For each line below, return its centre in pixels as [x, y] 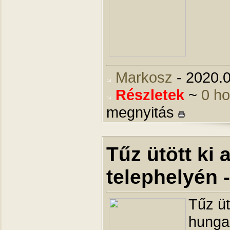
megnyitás [142, 112]
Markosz [144, 77]
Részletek [150, 95]
